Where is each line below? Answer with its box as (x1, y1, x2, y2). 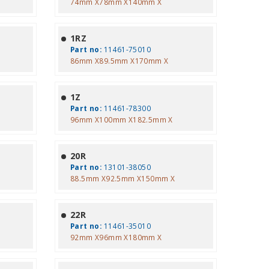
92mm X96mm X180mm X (70, 232, 162, 242)
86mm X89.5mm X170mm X (70, 56, 169, 65)
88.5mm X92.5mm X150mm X (70, 174, 175, 183)
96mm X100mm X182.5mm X (70, 115, 173, 124)
